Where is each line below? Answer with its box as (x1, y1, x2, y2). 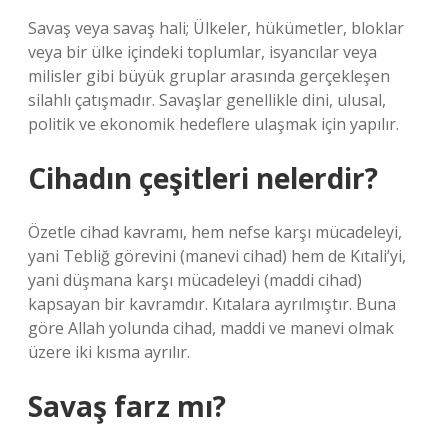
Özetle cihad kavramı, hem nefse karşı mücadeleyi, (28, 221, 402, 243)
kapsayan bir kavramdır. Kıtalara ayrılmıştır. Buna (28, 293, 396, 315)
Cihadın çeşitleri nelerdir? (28, 159, 378, 197)
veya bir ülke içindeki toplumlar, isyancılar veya (28, 41, 377, 63)
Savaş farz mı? (28, 387, 226, 425)
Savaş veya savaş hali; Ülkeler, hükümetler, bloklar (28, 17, 404, 39)
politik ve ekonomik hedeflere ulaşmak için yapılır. (28, 113, 399, 135)
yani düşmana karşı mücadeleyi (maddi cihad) (28, 269, 362, 291)
